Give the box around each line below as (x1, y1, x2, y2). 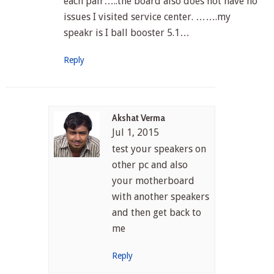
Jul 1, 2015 (112, 126, 160, 138)
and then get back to (112, 206, 202, 218)
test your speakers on (112, 143, 207, 155)
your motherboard (112, 174, 195, 187)
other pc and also (112, 158, 188, 171)
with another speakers (112, 190, 210, 202)
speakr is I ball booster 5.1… (63, 26, 190, 39)
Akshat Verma (112, 111, 166, 124)
